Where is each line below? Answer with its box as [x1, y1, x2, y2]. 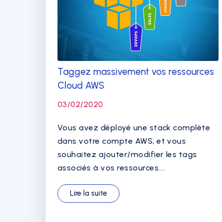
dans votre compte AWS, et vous [57, 136, 186, 146]
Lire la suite [70, 189, 107, 198]
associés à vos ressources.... [57, 163, 166, 172]
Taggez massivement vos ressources [57, 66, 214, 77]
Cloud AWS [57, 80, 105, 91]
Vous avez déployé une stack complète [57, 123, 211, 132]
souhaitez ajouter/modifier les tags [57, 150, 197, 159]
